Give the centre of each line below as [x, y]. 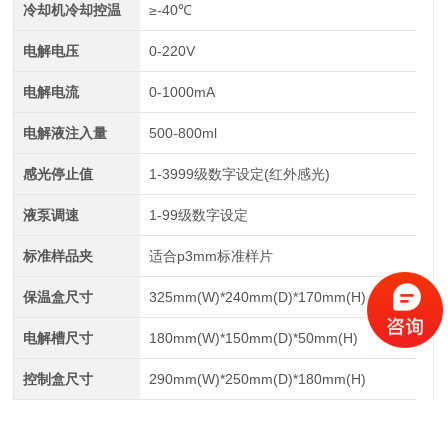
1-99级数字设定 [198, 215]
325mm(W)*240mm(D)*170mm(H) [257, 297]
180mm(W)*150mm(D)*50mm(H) [253, 338]
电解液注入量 [64, 133]
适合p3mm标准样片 [210, 256]
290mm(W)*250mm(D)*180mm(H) [257, 379]
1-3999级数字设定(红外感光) [239, 174]
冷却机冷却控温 [71, 10]
